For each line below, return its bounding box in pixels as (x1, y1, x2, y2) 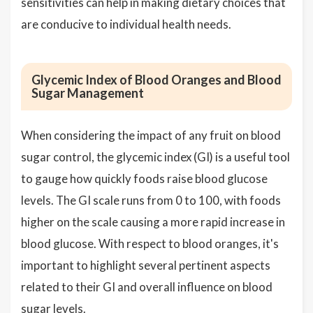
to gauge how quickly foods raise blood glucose (21, 171, 268, 186)
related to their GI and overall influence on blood (21, 279, 272, 294)
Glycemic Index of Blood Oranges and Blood (31, 72, 282, 87)
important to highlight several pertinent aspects (21, 258, 270, 272)
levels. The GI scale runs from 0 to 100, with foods (21, 193, 281, 208)
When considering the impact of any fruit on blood (21, 128, 281, 143)
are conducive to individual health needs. (21, 17, 231, 31)
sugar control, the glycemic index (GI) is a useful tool (21, 150, 290, 164)
